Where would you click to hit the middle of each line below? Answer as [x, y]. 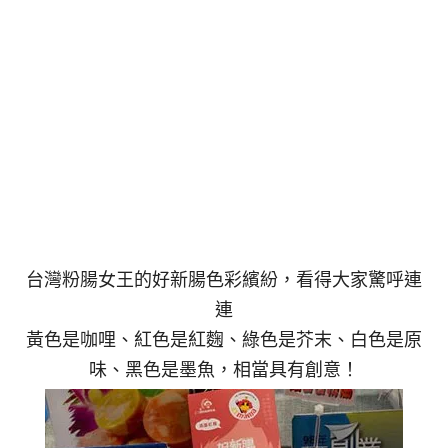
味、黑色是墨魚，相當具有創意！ [224, 368]
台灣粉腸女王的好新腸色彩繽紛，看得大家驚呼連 [224, 278]
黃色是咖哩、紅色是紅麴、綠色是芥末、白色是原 [224, 338]
